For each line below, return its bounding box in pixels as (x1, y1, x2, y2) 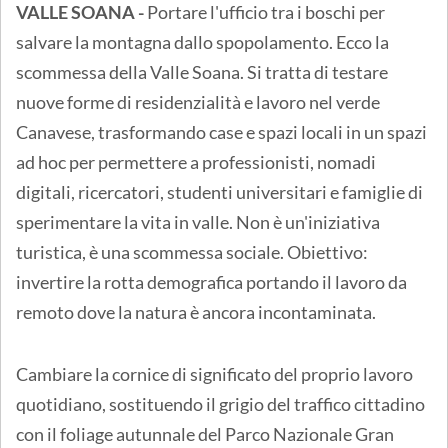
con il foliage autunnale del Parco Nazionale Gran (16, 423, 394, 446)
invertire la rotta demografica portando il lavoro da (16, 271, 407, 294)
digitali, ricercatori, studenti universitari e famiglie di (16, 181, 423, 204)
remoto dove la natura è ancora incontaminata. (16, 301, 376, 324)
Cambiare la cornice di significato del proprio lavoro (16, 363, 413, 386)
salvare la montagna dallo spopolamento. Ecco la (16, 31, 389, 54)
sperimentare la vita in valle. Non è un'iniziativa (16, 211, 380, 234)
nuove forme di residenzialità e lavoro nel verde (16, 91, 380, 114)
